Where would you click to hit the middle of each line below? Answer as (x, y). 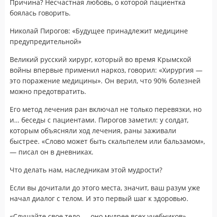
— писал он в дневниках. (52, 152)
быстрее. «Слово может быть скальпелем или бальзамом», (107, 141)
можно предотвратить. (48, 91)
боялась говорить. (40, 13)
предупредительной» (46, 41)
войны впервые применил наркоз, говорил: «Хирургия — (106, 70)
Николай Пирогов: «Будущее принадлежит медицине (99, 31)
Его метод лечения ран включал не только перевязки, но (106, 109)
